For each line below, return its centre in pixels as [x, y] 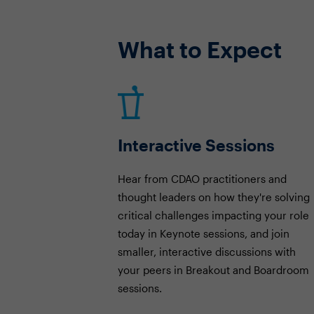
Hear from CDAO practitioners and [202, 179]
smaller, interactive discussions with [207, 252]
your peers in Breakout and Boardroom [213, 270]
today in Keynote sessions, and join [204, 233]
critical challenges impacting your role [213, 215]
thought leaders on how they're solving [214, 197]
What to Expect [200, 49]
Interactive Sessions [196, 145]
